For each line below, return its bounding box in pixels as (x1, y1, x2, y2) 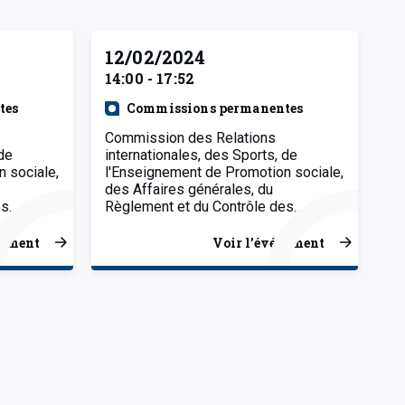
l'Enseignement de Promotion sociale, (105, 163, 344, 181)
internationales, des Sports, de (105, 146, 297, 164)
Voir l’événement (212, 233, 325, 251)
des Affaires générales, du (105, 180, 273, 198)
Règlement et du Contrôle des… (105, 197, 303, 215)
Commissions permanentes (127, 99, 304, 117)
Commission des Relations (105, 128, 276, 146)
